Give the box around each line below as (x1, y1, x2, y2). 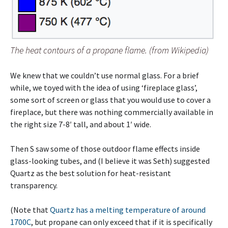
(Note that (10, 205, 50, 215)
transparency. (10, 180, 58, 191)
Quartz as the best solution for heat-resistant (10, 168, 171, 179)
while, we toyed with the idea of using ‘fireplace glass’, (10, 82, 197, 93)
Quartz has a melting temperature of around (50, 205, 206, 215)
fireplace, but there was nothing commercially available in (10, 107, 213, 118)
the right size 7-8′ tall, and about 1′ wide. (10, 119, 151, 130)
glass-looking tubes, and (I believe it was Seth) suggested (10, 156, 210, 166)
